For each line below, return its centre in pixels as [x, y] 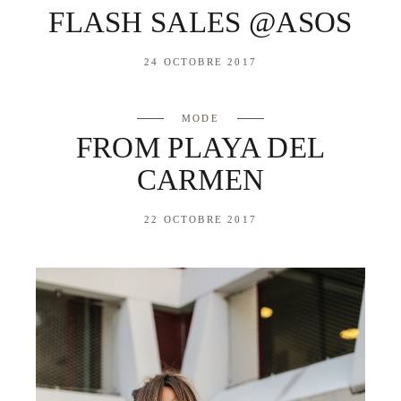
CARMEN [200, 179]
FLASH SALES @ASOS [200, 22]
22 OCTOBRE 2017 [200, 219]
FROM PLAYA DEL [200, 147]
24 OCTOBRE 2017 [200, 61]
